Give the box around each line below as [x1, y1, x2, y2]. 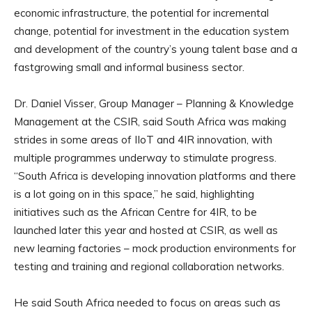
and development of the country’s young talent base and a [14, 42, 297, 56]
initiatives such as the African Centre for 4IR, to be [14, 205, 257, 219]
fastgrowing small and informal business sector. [14, 61, 244, 74]
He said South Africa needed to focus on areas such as [14, 296, 281, 309]
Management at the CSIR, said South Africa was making [14, 115, 286, 128]
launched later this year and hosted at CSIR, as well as [14, 224, 278, 237]
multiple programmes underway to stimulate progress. [14, 151, 276, 164]
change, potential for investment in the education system [14, 24, 289, 38]
